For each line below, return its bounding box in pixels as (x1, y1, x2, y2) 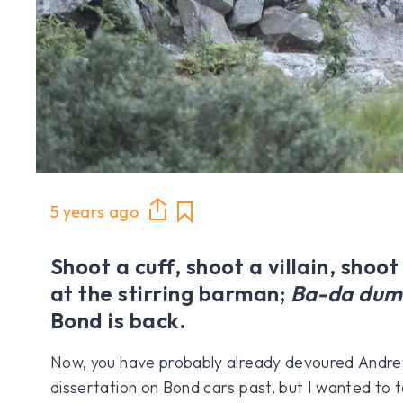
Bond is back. (50, 306, 187, 334)
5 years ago (50, 201, 139, 223)
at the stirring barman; (50, 279, 286, 307)
